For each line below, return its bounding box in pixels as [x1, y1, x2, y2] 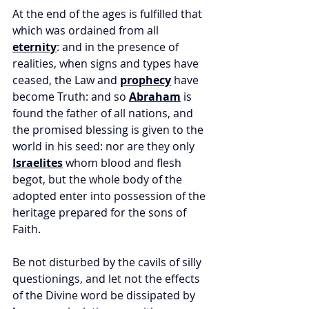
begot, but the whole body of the [12, 172, 185, 188]
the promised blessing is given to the [12, 122, 206, 138]
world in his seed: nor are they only [12, 139, 197, 154]
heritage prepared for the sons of [12, 205, 189, 221]
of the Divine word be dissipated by [12, 288, 198, 303]
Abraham [129, 89, 181, 105]
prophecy [120, 72, 171, 88]
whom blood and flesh [63, 155, 184, 171]
